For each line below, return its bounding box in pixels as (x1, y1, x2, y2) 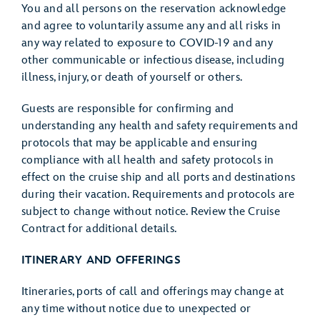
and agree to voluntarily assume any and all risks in (21, 19, 281, 33)
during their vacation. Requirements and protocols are (21, 188, 295, 201)
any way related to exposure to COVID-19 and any (21, 36, 273, 50)
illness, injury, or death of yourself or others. (21, 71, 249, 84)
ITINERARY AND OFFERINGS (21, 254, 181, 267)
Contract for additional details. (21, 222, 176, 236)
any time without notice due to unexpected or (21, 302, 251, 316)
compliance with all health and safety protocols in (21, 154, 274, 167)
